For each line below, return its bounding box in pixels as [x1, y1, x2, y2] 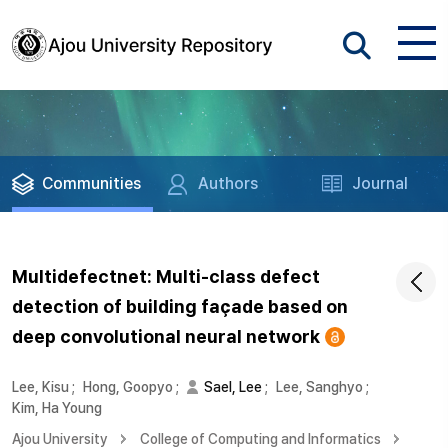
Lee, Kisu [12, 379, 69, 395]
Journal [352, 174, 409, 193]
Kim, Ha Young [12, 400, 102, 416]
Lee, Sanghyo [276, 379, 363, 395]
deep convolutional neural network [12, 326, 320, 347]
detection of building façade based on [12, 296, 348, 317]
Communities [42, 174, 141, 193]
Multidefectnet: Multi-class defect [12, 266, 320, 287]
